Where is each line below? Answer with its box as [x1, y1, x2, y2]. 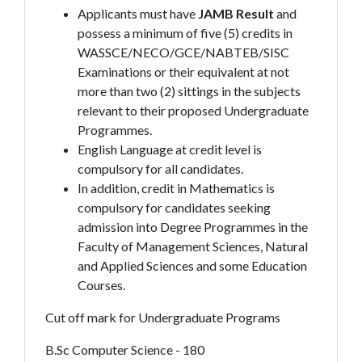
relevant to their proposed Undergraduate [77, 103, 309, 118]
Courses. [77, 277, 125, 293]
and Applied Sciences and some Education [77, 258, 307, 273]
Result [235, 6, 274, 21]
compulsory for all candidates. [77, 161, 243, 176]
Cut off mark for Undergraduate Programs [44, 309, 280, 325]
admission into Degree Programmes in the [77, 219, 308, 234]
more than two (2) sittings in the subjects [77, 83, 301, 99]
